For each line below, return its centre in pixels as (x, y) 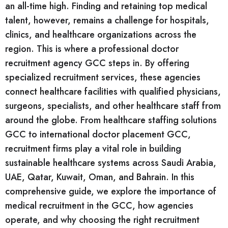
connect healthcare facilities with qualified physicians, (113, 91)
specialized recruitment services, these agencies (103, 77)
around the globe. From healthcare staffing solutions (111, 120)
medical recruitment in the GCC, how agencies (99, 205)
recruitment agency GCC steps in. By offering (97, 63)
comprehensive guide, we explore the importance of (111, 191)
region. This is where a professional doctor (92, 49)
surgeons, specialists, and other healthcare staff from (113, 106)
